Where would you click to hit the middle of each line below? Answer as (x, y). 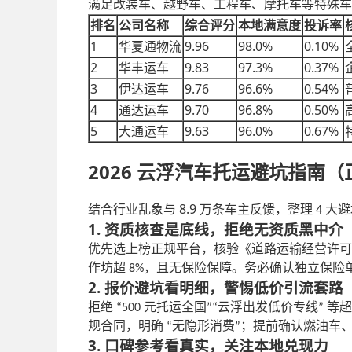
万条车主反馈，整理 (258, 209)
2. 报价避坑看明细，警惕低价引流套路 (216, 287)
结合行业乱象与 (132, 209)
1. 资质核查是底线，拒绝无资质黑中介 (216, 229)
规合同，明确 (127, 325)
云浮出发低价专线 (268, 306)
